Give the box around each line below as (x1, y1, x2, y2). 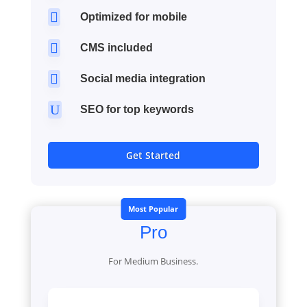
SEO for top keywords (79, 103, 194, 115)
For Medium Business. (108, 254, 199, 267)
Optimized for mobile (79, 10, 187, 23)
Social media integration (79, 72, 206, 84)
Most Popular (128, 203, 179, 214)
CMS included (79, 41, 153, 53)
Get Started (126, 148, 181, 162)
